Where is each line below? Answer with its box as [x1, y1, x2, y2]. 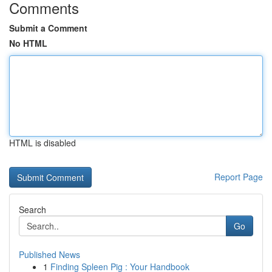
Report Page [214, 171, 263, 183]
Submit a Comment [9, 22, 87, 34]
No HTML [9, 37, 47, 49]
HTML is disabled [9, 137, 76, 149]
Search [19, 203, 46, 216]
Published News [19, 248, 80, 260]
